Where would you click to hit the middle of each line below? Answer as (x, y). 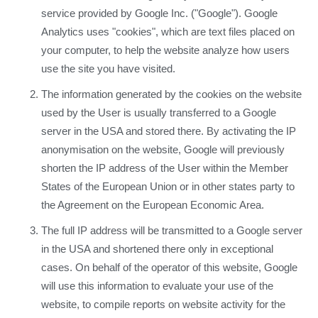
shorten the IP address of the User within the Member (165, 168)
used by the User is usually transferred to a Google (159, 113)
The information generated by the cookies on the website (171, 94)
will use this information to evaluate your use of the (157, 286)
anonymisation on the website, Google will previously (163, 150)
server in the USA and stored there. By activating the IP (169, 131)
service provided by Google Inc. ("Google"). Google (159, 13)
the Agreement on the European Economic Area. (153, 205)
